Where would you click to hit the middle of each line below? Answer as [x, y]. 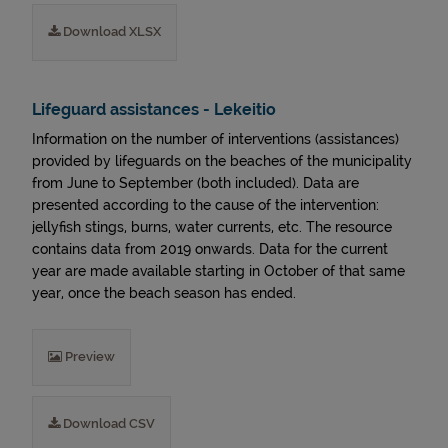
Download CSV [107, 423]
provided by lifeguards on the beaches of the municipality [222, 161]
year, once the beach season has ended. [164, 293]
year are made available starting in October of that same [218, 271]
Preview [88, 356]
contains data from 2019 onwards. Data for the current [210, 249]
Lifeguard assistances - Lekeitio [154, 109]
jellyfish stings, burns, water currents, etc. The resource [212, 227]
